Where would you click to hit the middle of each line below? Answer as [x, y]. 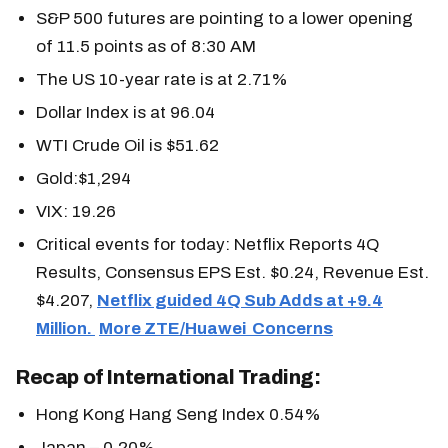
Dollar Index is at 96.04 [125, 112]
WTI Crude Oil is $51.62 [127, 145]
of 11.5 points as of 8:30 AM [146, 46]
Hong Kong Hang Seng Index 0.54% [178, 414]
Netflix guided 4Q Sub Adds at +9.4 [240, 300]
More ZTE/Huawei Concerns [216, 328]
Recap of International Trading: [168, 377]
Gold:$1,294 [83, 178]
